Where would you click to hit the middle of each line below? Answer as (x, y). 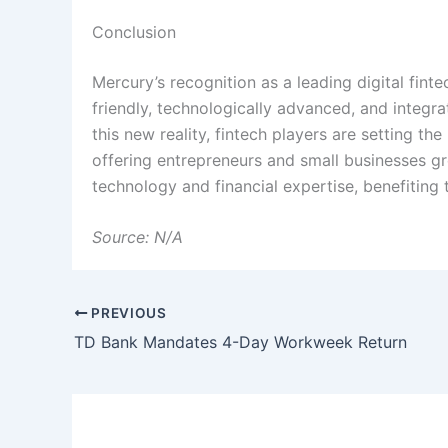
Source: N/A (137, 237)
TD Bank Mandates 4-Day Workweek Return (240, 341)
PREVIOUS (127, 312)
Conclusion (134, 31)
